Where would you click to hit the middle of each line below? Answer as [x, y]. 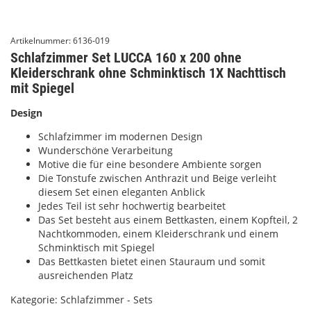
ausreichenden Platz [86, 275]
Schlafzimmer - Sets [107, 300]
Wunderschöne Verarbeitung [106, 150]
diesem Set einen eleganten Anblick [121, 192]
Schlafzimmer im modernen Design [120, 136]
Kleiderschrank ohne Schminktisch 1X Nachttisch [148, 73]
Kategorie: [35, 300]
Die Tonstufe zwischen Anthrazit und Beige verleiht [157, 178]
